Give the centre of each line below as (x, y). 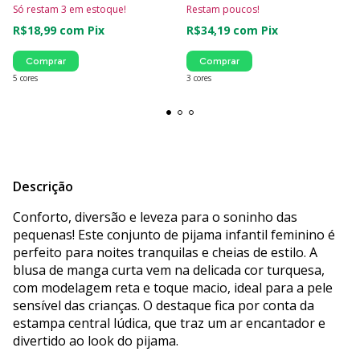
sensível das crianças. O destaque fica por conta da (164, 305)
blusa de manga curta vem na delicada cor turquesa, (169, 270)
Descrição (43, 186)
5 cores (25, 78)
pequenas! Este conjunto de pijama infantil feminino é (174, 234)
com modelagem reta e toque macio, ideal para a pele (173, 287)
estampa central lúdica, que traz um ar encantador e (169, 323)
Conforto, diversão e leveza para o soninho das (155, 217)
